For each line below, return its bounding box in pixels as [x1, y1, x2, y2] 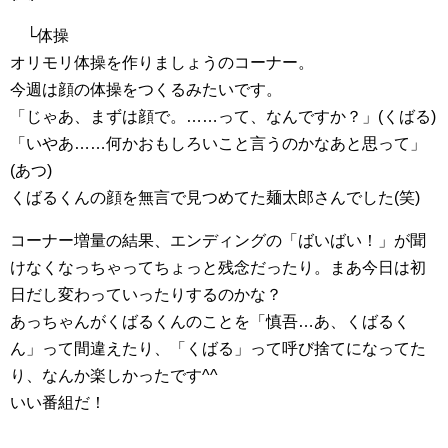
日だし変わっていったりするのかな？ [10, 285, 282, 303]
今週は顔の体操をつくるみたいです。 [10, 80, 282, 98]
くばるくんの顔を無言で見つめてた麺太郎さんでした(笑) [10, 188, 420, 206]
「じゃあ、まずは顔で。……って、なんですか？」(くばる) [10, 107, 436, 125]
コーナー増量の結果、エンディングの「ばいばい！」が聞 [10, 231, 426, 249]
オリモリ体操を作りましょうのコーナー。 [10, 53, 314, 71]
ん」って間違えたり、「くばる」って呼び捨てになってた [10, 339, 426, 357]
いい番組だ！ [10, 393, 106, 411]
